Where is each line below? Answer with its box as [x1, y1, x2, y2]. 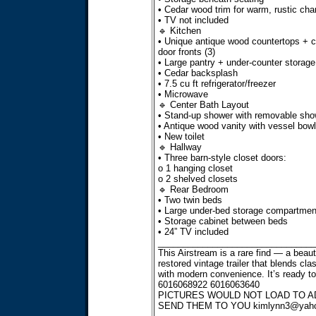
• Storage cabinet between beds [157, 216, 288, 226]
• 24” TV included [157, 226, 229, 237]
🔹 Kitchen [157, 25, 201, 36]
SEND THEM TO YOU [157, 300, 253, 311]
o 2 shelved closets [157, 174, 238, 184]
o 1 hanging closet [157, 163, 233, 174]
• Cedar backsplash [157, 68, 238, 78]
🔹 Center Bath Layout [157, 99, 249, 110]
